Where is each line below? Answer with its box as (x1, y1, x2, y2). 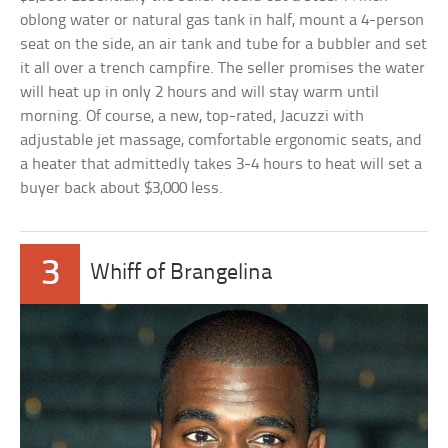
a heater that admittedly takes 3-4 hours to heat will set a (20, 155, 423, 173)
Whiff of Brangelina (90, 261, 273, 285)
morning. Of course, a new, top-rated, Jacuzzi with (20, 107, 365, 125)
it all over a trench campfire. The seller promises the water (20, 59, 426, 77)
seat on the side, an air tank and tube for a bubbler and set (20, 35, 428, 53)
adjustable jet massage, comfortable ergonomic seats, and (20, 131, 423, 149)
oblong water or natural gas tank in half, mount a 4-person (20, 11, 425, 29)
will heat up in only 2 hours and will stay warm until (20, 83, 380, 101)
